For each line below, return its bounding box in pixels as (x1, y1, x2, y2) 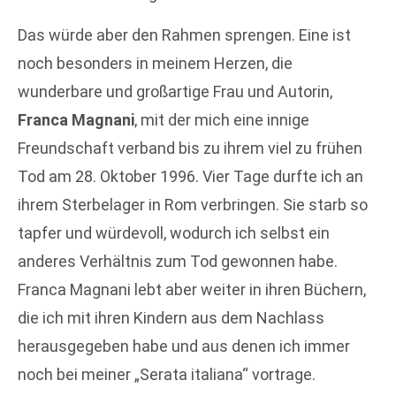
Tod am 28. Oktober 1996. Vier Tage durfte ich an (18, 166, 363, 186)
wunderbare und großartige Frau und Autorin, (18, 81, 332, 101)
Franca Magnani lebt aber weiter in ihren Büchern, (18, 279, 366, 299)
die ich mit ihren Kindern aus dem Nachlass (18, 308, 324, 327)
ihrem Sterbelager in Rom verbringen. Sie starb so (18, 194, 368, 214)
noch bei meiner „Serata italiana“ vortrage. (18, 364, 316, 384)
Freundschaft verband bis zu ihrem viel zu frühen (18, 138, 362, 157)
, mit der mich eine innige (134, 110, 309, 129)
